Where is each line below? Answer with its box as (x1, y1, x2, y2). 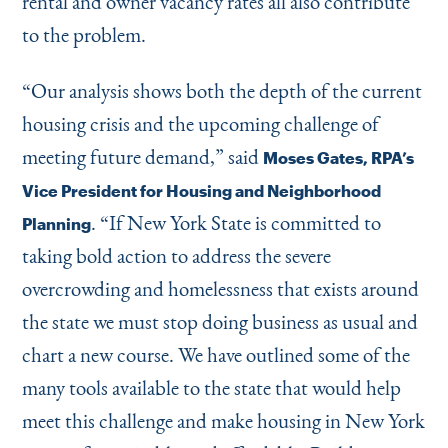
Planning (21, 214, 91, 233)
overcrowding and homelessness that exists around (21, 275, 419, 302)
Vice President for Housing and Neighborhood (21, 181, 381, 200)
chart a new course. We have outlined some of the (21, 341, 410, 368)
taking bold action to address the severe (21, 242, 331, 269)
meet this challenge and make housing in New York (21, 407, 425, 434)
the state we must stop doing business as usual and (21, 308, 418, 335)
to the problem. (21, 21, 146, 48)
